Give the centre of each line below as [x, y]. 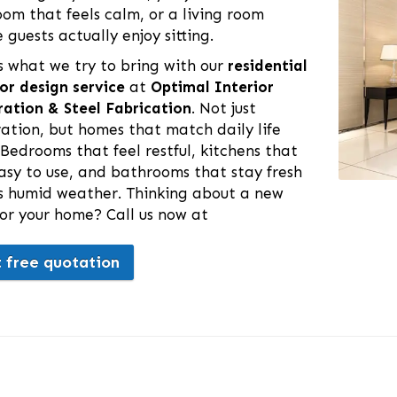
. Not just [224, 109]
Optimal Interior [212, 87]
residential [268, 66]
